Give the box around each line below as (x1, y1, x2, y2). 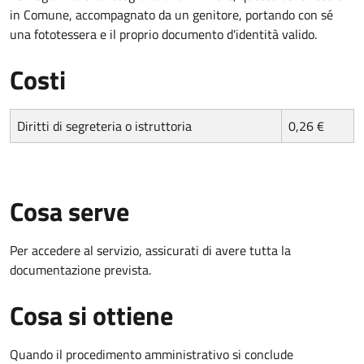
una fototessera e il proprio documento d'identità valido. (10, 24, 317, 44)
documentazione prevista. (10, 259, 151, 279)
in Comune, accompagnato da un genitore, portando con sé (10, 4, 333, 24)
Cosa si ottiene (10, 295, 173, 335)
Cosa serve (10, 191, 129, 231)
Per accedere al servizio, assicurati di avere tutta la (10, 240, 291, 260)
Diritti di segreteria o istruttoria (17, 115, 192, 136)
